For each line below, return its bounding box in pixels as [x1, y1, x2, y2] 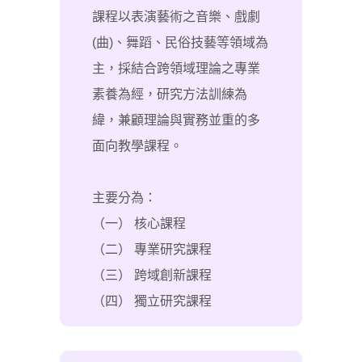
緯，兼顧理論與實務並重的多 [92, 113, 260, 127]
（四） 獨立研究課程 [92, 294, 212, 308]
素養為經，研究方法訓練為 [92, 87, 247, 101]
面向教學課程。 [92, 139, 183, 153]
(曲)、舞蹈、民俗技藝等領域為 [92, 36, 268, 49]
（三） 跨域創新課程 [92, 268, 212, 282]
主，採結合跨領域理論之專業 [92, 61, 260, 75]
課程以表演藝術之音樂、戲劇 [92, 10, 260, 23]
